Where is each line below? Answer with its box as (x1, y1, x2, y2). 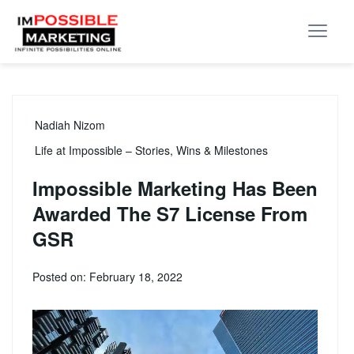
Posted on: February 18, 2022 (32, 269, 183, 284)
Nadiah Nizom (35, 117, 105, 133)
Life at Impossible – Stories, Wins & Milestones (35, 142, 268, 158)
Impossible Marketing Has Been (32, 175, 318, 201)
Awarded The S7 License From (32, 200, 307, 227)
